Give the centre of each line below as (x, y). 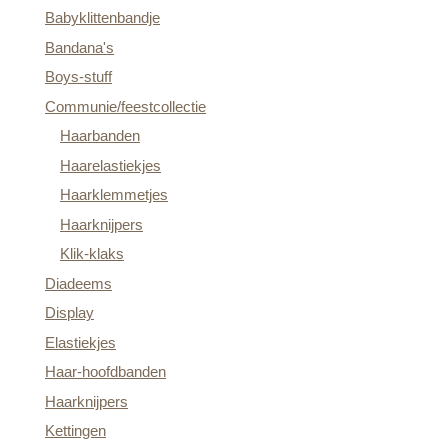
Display (69, 312)
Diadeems (78, 283)
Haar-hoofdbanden (105, 371)
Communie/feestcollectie (125, 106)
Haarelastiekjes (110, 165)
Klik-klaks (92, 253)
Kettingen (75, 430)
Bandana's (79, 47)
